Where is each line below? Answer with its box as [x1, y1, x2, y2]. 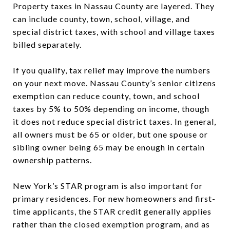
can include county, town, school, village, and [13, 13, 190, 24]
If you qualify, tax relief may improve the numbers [13, 65, 210, 75]
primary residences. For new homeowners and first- [13, 193, 216, 203]
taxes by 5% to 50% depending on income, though [13, 103, 209, 113]
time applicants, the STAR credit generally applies [13, 206, 212, 216]
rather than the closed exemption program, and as [13, 219, 210, 229]
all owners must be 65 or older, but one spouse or [13, 129, 208, 139]
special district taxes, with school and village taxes [13, 26, 215, 36]
